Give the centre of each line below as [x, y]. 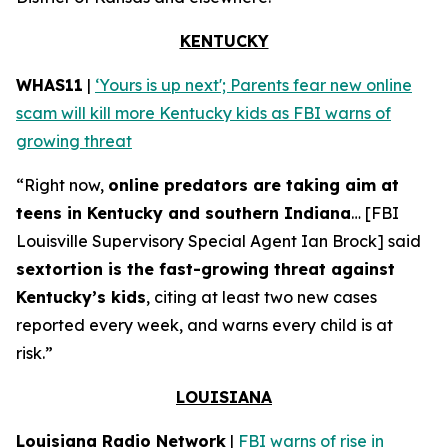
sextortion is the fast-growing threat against [205, 269]
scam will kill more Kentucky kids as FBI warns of [203, 113]
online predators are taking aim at [253, 185]
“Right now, [62, 185]
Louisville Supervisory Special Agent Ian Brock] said [218, 241]
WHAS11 [49, 85]
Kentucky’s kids [81, 297]
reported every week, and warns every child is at [204, 325]
